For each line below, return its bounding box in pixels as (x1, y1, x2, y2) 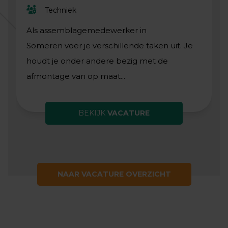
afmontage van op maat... (26, 71, 125, 81)
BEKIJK (78, 108, 107, 118)
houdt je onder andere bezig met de (26, 56, 168, 66)
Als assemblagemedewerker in (26, 25, 147, 36)
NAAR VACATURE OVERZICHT (57, 169, 171, 179)
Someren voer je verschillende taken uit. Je (26, 41, 193, 51)
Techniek (45, 5, 76, 15)
